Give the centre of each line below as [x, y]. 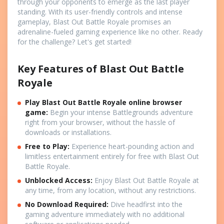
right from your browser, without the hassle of [100, 122]
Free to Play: [47, 146]
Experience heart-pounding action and [132, 146]
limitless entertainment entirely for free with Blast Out [112, 156]
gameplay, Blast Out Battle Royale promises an [94, 21]
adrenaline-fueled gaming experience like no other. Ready [110, 31]
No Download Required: [67, 204]
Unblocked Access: [59, 180]
